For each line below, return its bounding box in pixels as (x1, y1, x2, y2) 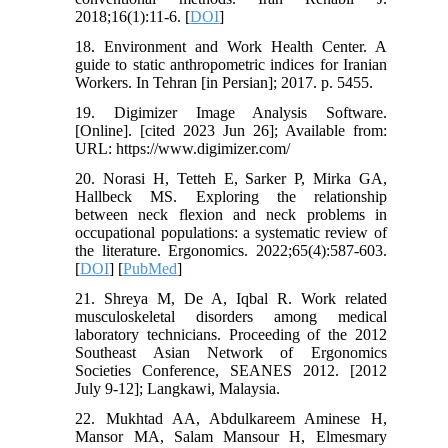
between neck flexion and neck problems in (75, 206, 387, 224)
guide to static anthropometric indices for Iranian (75, 56, 387, 74)
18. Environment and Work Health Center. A (75, 38, 387, 56)
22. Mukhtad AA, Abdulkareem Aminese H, (75, 410, 387, 428)
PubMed (123, 260, 178, 278)
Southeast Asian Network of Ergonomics (75, 344, 387, 362)
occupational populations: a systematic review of (75, 224, 387, 242)
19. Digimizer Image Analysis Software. (75, 104, 387, 122)
